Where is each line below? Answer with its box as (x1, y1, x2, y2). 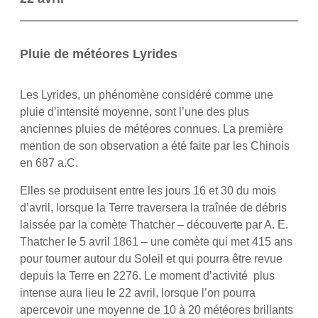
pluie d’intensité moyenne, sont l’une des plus (19, 106, 249, 119)
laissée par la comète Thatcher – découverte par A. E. (19, 218, 288, 231)
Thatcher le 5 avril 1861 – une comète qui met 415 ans (19, 235, 292, 248)
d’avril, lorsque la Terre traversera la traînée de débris (19, 201, 287, 214)
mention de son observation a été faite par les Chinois (19, 140, 290, 153)
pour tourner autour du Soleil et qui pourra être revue (19, 252, 283, 265)
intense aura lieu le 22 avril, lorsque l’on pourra (19, 286, 256, 299)
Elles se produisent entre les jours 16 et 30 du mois (19, 184, 276, 197)
